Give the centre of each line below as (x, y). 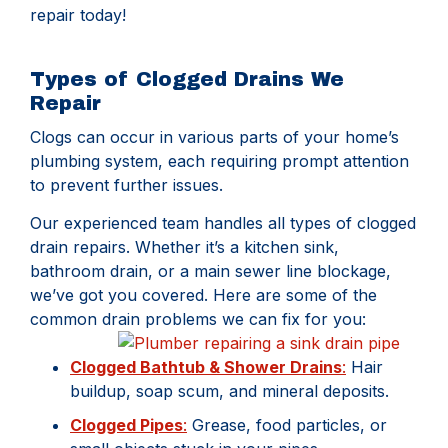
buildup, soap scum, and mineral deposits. (229, 391)
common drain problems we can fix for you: (198, 319)
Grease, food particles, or (287, 425)
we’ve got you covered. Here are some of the (203, 295)
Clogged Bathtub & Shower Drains (206, 367)
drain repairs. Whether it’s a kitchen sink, (184, 247)
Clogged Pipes (126, 425)
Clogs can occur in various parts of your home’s (214, 136)
